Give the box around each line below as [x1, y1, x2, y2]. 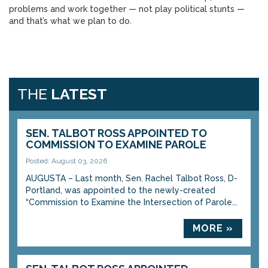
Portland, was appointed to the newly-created [26, 185, 215, 195]
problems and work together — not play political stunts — [9, 4, 245, 14]
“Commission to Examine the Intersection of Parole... [26, 197, 237, 207]
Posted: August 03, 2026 [26, 157, 107, 165]
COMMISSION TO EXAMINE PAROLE [26, 138, 206, 151]
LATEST [51, 85, 107, 103]
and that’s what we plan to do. [9, 16, 132, 26]
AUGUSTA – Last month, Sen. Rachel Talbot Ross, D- [26, 173, 237, 183]
